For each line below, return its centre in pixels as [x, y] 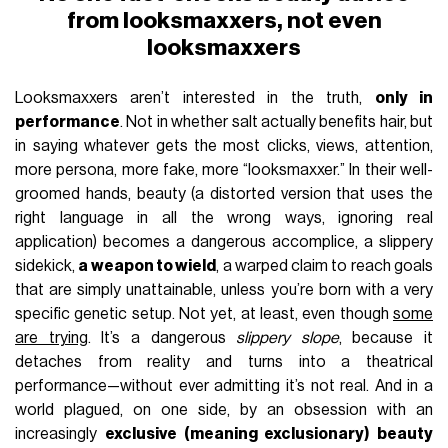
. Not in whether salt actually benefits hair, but [276, 121]
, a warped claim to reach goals [324, 265]
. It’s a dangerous [162, 337]
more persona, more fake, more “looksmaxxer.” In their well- [224, 169]
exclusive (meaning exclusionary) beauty [268, 433]
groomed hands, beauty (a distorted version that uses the [224, 193]
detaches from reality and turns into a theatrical [224, 361]
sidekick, [47, 265]
